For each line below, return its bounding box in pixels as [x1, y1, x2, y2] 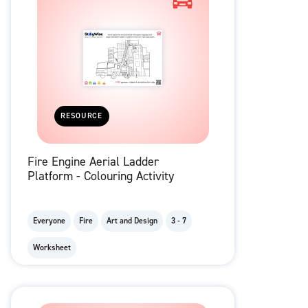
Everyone [33, 215, 65, 227]
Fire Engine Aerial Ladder [27, 153, 159, 170]
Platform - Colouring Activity [27, 168, 174, 185]
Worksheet [33, 242, 71, 254]
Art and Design [107, 215, 157, 227]
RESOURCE [60, 111, 103, 122]
